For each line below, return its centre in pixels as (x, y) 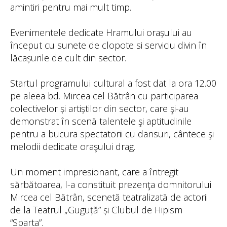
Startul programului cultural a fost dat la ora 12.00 (113, 83)
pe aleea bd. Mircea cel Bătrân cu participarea (104, 96)
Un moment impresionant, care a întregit (94, 172)
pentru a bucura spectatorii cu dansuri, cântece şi (112, 134)
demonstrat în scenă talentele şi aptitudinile (101, 121)
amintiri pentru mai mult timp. (71, 7)
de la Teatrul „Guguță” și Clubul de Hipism (96, 210)
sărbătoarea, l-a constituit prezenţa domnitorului (111, 184)
